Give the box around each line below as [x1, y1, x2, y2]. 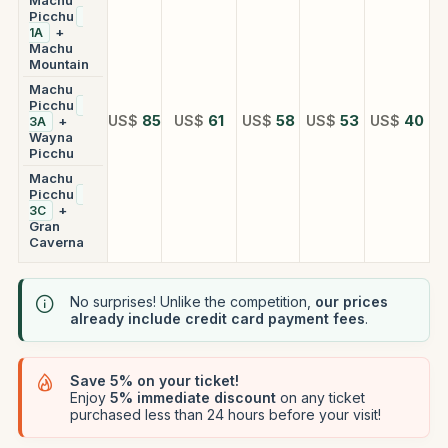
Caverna [29, 233, 84, 250]
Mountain [29, 55, 89, 72]
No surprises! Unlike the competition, [70, 292, 315, 310]
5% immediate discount [110, 388, 276, 406]
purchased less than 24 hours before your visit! [70, 405, 381, 423]
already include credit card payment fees [70, 309, 365, 327]
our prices [315, 292, 388, 310]
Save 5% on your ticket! [70, 371, 239, 389]
